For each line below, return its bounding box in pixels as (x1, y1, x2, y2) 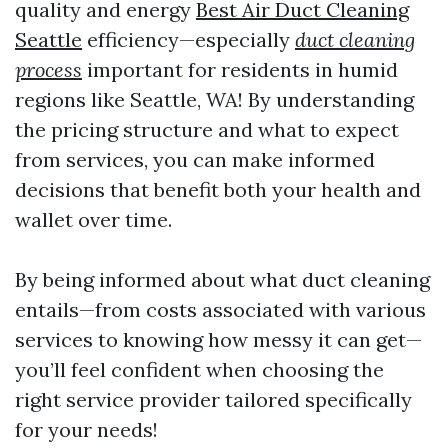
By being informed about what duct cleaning (15, 267, 430, 293)
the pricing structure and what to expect (15, 117, 399, 143)
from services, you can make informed (15, 147, 375, 173)
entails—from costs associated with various (15, 297, 426, 323)
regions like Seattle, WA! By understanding (15, 87, 414, 113)
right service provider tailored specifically (15, 387, 412, 413)
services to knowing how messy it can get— (15, 327, 422, 353)
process (15, 57, 82, 83)
